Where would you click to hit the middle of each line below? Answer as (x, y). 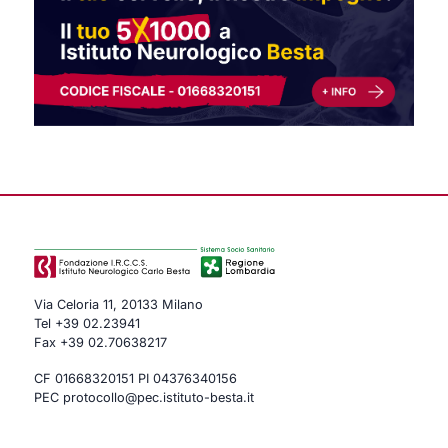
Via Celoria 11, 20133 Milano (119, 304)
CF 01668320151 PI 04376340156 (136, 378)
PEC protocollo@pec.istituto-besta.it (144, 397)
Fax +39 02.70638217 (101, 342)
